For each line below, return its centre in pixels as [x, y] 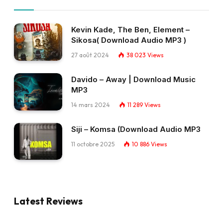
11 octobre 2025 [93, 144]
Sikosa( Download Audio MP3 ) [129, 40]
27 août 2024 [90, 55]
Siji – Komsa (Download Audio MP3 [136, 129]
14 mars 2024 [91, 105]
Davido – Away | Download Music [133, 80]
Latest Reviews [48, 201]
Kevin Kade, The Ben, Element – [130, 30]
